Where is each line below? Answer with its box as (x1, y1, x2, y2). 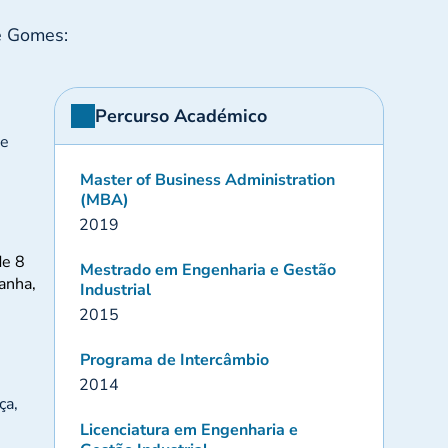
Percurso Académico (94, 104, 267, 128)
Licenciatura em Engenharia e (79, 419, 298, 441)
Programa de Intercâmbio (79, 349, 269, 371)
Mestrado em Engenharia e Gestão (79, 259, 336, 281)
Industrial (79, 279, 151, 301)
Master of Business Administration (79, 169, 335, 191)
